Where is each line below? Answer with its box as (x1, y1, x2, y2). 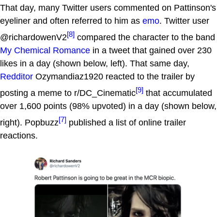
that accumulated (143, 88, 212, 98)
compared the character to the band (75, 32, 215, 43)
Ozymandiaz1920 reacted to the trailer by (33, 72, 195, 82)
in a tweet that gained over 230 (90, 46, 212, 56)
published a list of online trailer (66, 118, 186, 128)
